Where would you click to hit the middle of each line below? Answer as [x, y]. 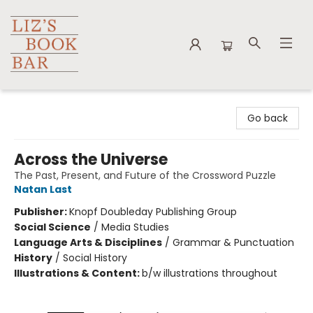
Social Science [52, 227]
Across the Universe [91, 160]
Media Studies [135, 227]
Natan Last [43, 189]
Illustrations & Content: [78, 273]
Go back [268, 118]
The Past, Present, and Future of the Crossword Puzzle [145, 175]
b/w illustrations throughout [210, 273]
